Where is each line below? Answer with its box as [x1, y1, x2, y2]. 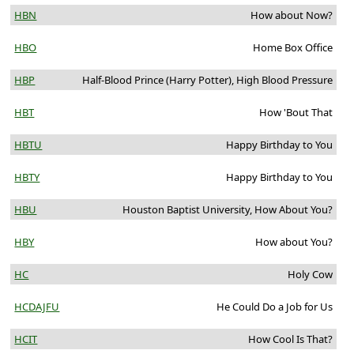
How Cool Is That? [247, 332, 333, 347]
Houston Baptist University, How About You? [122, 202, 333, 217]
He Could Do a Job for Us [216, 299, 333, 314]
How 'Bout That [258, 105, 333, 120]
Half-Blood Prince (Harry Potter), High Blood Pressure [81, 73, 333, 88]
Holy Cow [287, 267, 333, 282]
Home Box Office [252, 40, 333, 55]
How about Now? [250, 8, 333, 23]
